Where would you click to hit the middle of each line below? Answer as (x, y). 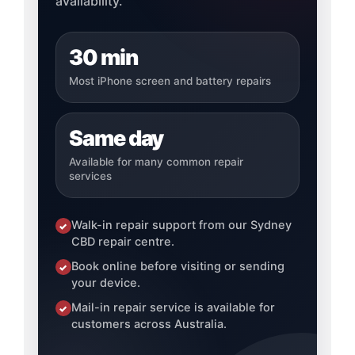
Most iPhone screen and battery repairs (170, 81)
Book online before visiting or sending (177, 267)
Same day (116, 139)
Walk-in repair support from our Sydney (181, 225)
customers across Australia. (149, 324)
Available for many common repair (156, 162)
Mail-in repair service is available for (173, 308)
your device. (105, 283)
